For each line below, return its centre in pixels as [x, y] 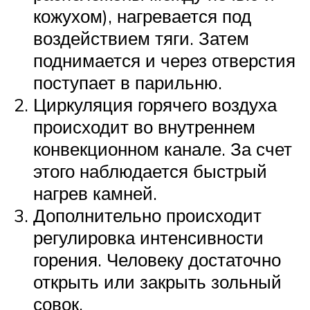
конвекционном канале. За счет [163, 148]
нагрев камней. [95, 193]
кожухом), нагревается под [142, 16]
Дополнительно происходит [147, 215]
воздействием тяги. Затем [141, 38]
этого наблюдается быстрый [150, 171]
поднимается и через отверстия [164, 60]
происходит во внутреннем [144, 126]
